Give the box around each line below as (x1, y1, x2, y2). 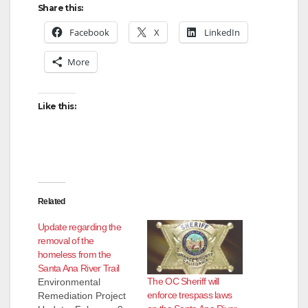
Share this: (38, 2, 83, 13)
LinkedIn (204, 25, 240, 38)
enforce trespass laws (147, 289, 232, 300)
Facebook (69, 25, 109, 38)
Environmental (38, 276, 100, 287)
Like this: (38, 100, 76, 111)
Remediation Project (38, 289, 126, 301)
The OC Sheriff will (147, 276, 219, 287)
